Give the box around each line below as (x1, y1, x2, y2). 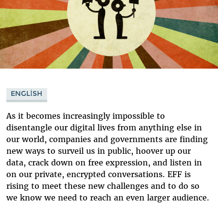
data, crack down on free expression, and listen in (6, 157, 202, 167)
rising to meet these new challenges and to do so (6, 181, 200, 191)
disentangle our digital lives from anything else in (6, 122, 202, 132)
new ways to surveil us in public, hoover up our (6, 145, 191, 156)
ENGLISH (11, 89, 43, 98)
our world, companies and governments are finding (6, 134, 208, 144)
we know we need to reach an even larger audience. (6, 192, 212, 202)
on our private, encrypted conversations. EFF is (6, 169, 191, 179)
